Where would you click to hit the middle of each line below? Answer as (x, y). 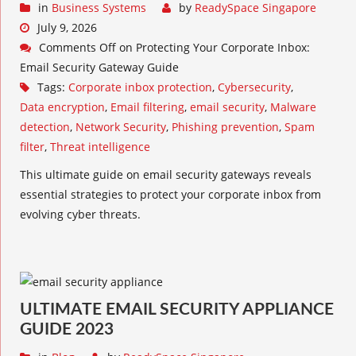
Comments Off (77, 47)
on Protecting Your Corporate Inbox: (213, 47)
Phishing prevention (225, 127)
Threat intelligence (100, 147)
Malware (293, 107)
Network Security (121, 127)
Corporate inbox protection (140, 87)
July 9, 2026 (67, 27)
